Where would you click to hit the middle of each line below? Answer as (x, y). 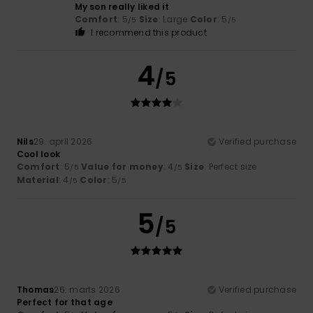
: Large (174, 19)
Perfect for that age (65, 302)
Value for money (122, 166)
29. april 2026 (63, 141)
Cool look (39, 154)
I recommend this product (149, 32)
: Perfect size (231, 166)
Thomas (36, 289)
